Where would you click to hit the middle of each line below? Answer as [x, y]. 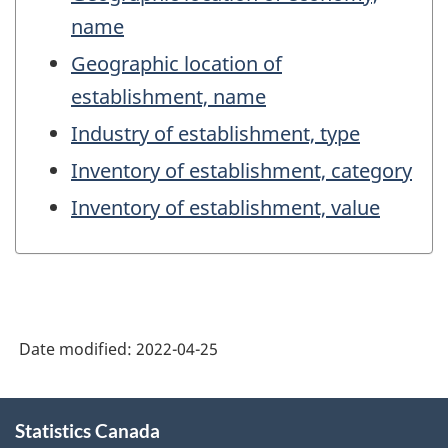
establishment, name [168, 97]
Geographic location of [176, 64]
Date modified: [77, 348]
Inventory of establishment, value [225, 208]
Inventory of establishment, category [241, 171]
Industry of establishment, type [215, 134]
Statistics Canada [87, 430]
